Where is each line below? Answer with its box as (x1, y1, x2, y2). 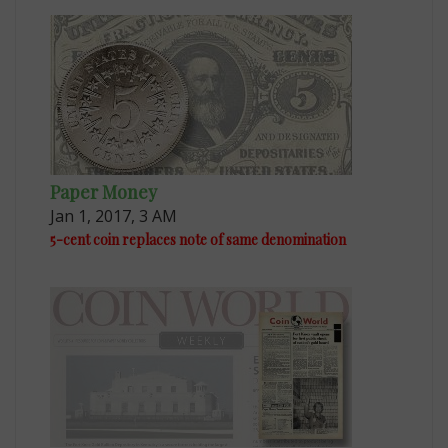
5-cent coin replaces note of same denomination (50, 229, 347, 249)
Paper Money (50, 179, 158, 204)
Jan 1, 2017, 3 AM (50, 204, 178, 227)
